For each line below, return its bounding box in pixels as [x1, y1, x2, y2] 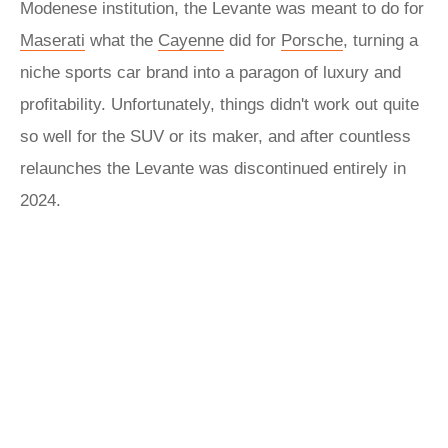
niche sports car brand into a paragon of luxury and [20, 63, 401, 82]
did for [224, 31, 281, 50]
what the [85, 31, 158, 50]
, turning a [343, 31, 418, 50]
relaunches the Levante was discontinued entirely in [20, 159, 406, 178]
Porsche [281, 31, 343, 50]
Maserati [20, 31, 85, 50]
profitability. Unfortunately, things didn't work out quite [20, 95, 419, 114]
